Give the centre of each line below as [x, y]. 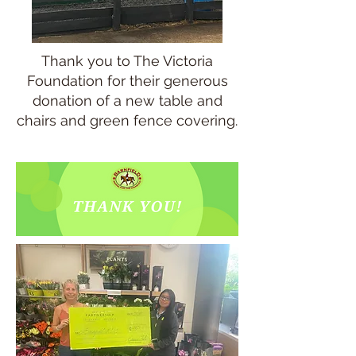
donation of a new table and [127, 101]
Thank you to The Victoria [127, 61]
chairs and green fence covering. [127, 120]
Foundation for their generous [127, 81]
